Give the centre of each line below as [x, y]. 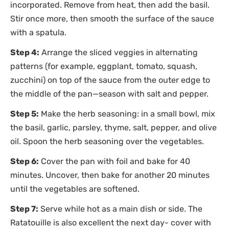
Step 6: [25, 161]
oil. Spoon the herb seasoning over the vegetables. [107, 141]
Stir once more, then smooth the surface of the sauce [112, 18]
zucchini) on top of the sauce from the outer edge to [110, 80]
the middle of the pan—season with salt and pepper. [109, 94]
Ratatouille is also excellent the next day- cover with [111, 222]
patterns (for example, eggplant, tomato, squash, [104, 66]
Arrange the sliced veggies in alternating [119, 52]
